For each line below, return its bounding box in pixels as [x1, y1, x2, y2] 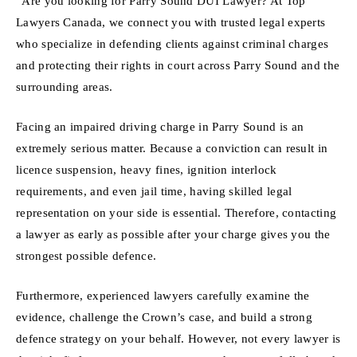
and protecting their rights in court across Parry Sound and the [16, 58, 340, 73]
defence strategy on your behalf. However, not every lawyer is [16, 331, 341, 345]
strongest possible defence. [16, 249, 157, 263]
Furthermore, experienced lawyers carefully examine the [16, 288, 310, 302]
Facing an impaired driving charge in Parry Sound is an [16, 120, 304, 134]
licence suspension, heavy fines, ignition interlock [16, 163, 277, 177]
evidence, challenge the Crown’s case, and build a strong [16, 309, 313, 324]
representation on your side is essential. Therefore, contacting [16, 206, 337, 220]
